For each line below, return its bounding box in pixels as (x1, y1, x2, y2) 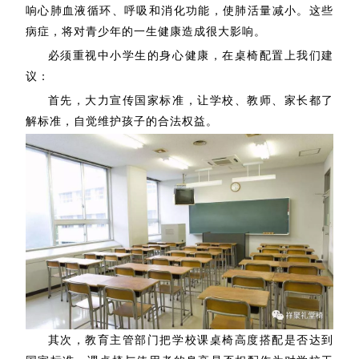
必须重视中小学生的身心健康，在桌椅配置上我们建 (47, 49, 334, 62)
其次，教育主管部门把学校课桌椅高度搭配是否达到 (47, 333, 334, 346)
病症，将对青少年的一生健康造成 (25, 25, 206, 38)
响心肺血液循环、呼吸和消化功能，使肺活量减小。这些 (25, 4, 334, 17)
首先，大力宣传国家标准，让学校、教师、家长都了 (47, 94, 334, 107)
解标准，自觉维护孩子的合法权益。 (25, 115, 218, 127)
